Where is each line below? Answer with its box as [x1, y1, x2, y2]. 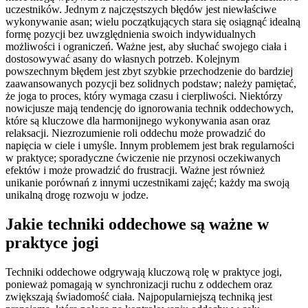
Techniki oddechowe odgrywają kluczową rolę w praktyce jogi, [5, 265, 282, 278]
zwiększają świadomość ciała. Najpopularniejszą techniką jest [5, 290, 272, 302]
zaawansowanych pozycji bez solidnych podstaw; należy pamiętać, [5, 77, 296, 89]
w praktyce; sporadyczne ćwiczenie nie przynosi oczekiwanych [5, 151, 280, 164]
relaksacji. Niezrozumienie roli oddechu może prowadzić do [5, 126, 265, 139]
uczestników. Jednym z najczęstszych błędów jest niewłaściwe [5, 3, 276, 15]
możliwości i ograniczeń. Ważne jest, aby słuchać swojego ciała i [5, 40, 287, 52]
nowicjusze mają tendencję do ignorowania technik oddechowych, [5, 102, 294, 114]
